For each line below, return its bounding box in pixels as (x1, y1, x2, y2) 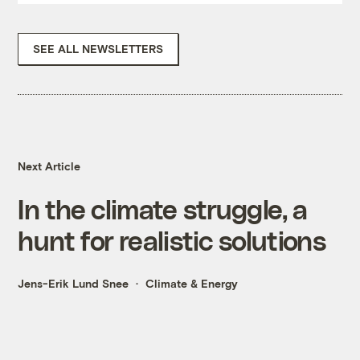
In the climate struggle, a (18, 193, 308, 225)
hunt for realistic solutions (18, 224, 325, 256)
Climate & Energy (145, 276, 239, 291)
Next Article (18, 159, 81, 174)
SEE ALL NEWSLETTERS (33, 42, 164, 56)
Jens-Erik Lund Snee (18, 276, 129, 291)
